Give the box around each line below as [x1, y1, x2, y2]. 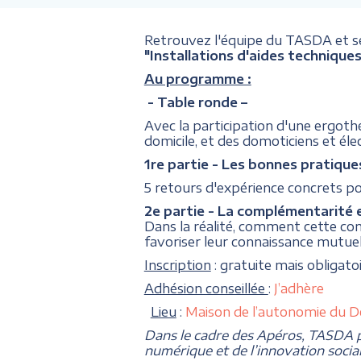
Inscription [143, 257, 211, 272]
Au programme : [143, 71, 251, 86]
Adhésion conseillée [143, 280, 268, 296]
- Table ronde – [143, 94, 247, 110]
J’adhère [273, 280, 324, 296]
